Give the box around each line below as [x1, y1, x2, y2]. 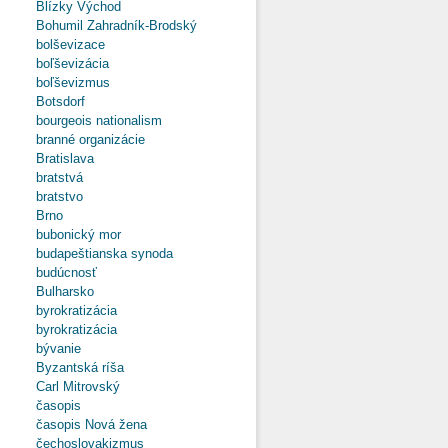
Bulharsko [36, 283, 110, 299]
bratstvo [36, 188, 99, 204]
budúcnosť [36, 264, 113, 280]
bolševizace [36, 36, 121, 52]
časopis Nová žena [36, 416, 163, 432]
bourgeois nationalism [36, 112, 178, 128]
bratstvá [36, 169, 99, 185]
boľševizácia [36, 55, 125, 71]
